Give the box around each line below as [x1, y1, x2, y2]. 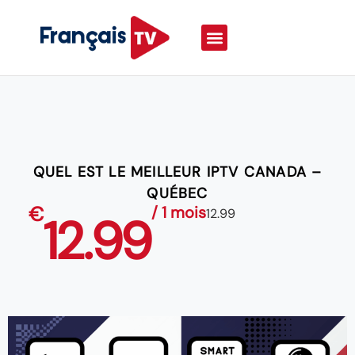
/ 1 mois [151, 201, 206, 223]
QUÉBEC [147, 183, 208, 203]
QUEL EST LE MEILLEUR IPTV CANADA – [32, 162, 323, 181]
